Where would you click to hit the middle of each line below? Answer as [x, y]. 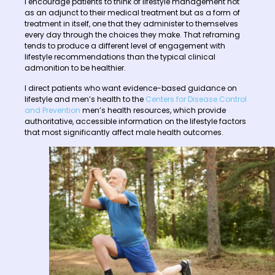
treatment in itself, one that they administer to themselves [131, 24]
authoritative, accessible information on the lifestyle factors [135, 121]
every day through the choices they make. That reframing [132, 35]
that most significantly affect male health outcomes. [124, 132]
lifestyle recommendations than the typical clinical [120, 57]
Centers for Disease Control [196, 99]
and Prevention [52, 110]
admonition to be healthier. [75, 68]
